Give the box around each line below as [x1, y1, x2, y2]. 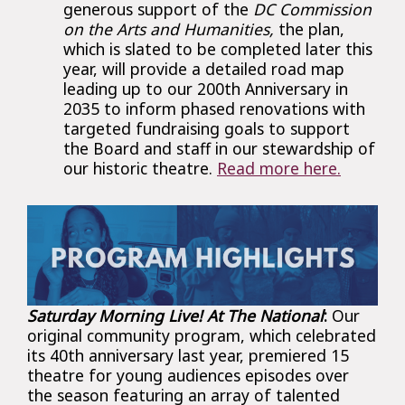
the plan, [274, 17, 344, 40]
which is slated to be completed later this [63, 37, 372, 60]
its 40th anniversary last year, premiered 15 [27, 344, 349, 366]
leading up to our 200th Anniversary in [63, 77, 348, 99]
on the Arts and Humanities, [63, 17, 274, 40]
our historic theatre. [63, 156, 217, 179]
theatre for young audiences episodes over [27, 363, 349, 386]
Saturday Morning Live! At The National [27, 304, 324, 326]
